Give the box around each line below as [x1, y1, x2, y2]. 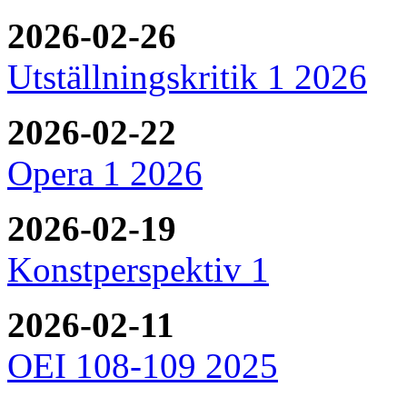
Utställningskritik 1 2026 [7, 56, 367, 96]
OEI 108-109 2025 [7, 345, 278, 385]
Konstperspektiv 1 [7, 249, 269, 289]
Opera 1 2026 [7, 153, 203, 193]
